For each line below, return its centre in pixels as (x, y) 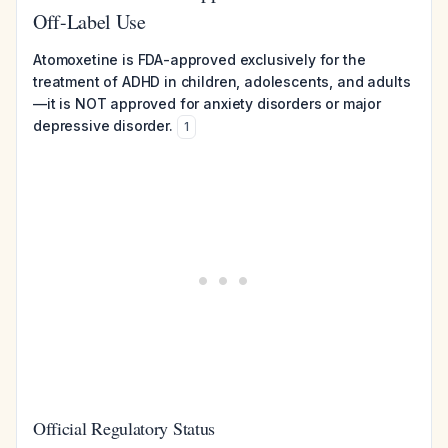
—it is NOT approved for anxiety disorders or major (207, 103)
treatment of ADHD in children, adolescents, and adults (222, 81)
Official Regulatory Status (124, 428)
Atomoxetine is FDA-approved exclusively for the (199, 59)
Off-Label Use (89, 21)
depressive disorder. (103, 125)
